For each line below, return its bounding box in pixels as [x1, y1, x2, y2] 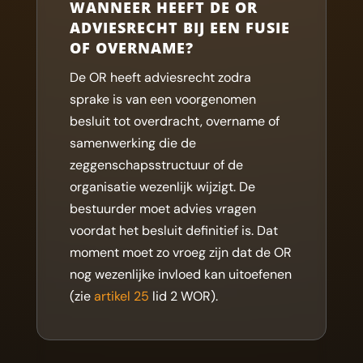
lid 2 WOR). [148, 288, 218, 305]
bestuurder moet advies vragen [69, 200, 256, 217]
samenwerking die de [69, 135, 196, 152]
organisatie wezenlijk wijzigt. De [69, 178, 255, 195]
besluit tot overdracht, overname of [69, 113, 280, 130]
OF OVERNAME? [69, 38, 194, 58]
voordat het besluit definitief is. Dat [69, 222, 278, 239]
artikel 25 [93, 288, 149, 305]
